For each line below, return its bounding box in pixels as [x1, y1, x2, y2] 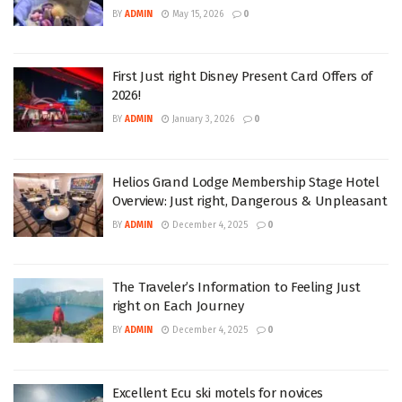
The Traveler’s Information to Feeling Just [112, 279, 361, 295]
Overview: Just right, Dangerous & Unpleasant [112, 192, 388, 209]
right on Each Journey [112, 298, 244, 314]
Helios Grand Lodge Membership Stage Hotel [112, 173, 380, 190]
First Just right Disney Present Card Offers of [112, 68, 373, 84]
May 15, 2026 [170, 8, 223, 20]
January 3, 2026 [170, 114, 234, 125]
